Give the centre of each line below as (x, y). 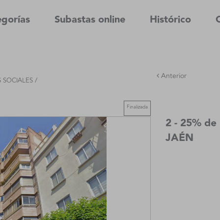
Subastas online (90, 20)
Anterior (173, 76)
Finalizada (137, 107)
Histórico (170, 20)
